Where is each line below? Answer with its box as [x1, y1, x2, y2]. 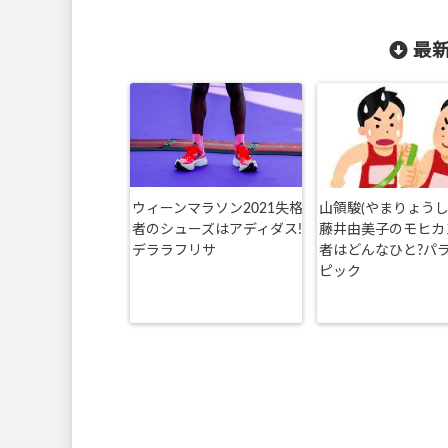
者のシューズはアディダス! [131, 223, 302, 237]
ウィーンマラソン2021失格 [131, 202, 303, 216]
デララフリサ [131, 244, 216, 258]
